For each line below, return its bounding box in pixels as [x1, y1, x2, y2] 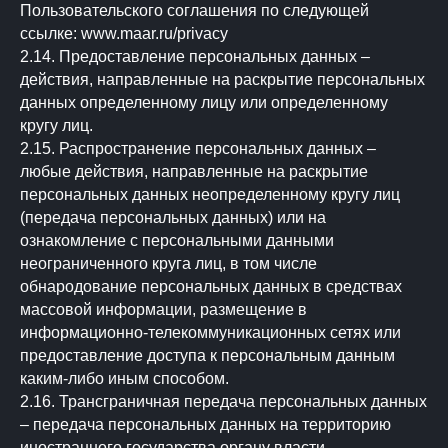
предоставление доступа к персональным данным [20, 347, 395, 364]
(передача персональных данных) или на [20, 209, 326, 226]
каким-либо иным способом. [20, 370, 229, 387]
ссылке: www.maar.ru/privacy [20, 25, 228, 42]
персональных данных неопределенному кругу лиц [20, 186, 400, 203]
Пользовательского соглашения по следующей [20, 2, 369, 19]
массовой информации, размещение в [20, 301, 307, 318]
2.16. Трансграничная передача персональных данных [20, 393, 427, 410]
